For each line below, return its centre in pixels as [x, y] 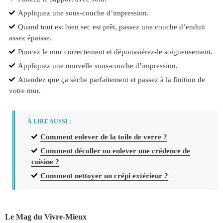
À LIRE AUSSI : [49, 122]
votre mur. [25, 91]
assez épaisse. [30, 37]
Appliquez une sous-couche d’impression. [83, 12]
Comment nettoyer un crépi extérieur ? [104, 176]
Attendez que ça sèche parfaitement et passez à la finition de [111, 80]
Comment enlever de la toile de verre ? [104, 137]
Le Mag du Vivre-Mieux [46, 217]
